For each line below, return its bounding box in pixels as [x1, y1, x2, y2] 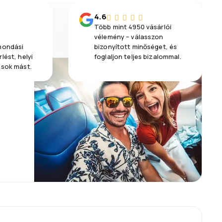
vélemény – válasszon [94, 32, 164, 41]
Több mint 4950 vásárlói [94, 22, 171, 31]
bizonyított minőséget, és [94, 42, 177, 51]
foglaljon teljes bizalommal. [94, 52, 181, 61]
